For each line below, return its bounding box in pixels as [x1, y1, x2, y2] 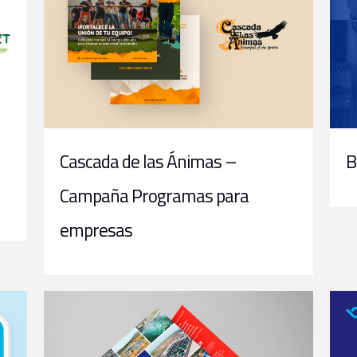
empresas [60, 216, 133, 245]
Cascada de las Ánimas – [60, 147, 237, 176]
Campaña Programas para [60, 182, 249, 210]
